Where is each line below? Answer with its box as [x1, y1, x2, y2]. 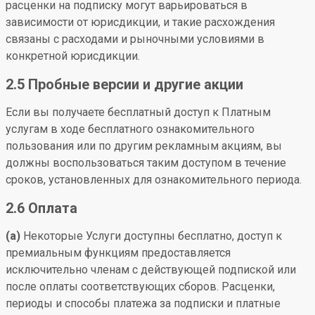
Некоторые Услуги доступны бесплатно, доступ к [20, 229, 282, 243]
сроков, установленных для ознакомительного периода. [6, 173, 302, 186]
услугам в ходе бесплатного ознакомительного [6, 122, 255, 136]
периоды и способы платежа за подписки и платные [6, 297, 281, 310]
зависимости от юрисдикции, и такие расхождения [6, 15, 275, 29]
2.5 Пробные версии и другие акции [6, 76, 243, 93]
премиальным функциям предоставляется [6, 246, 231, 259]
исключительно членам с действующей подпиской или [6, 263, 296, 276]
